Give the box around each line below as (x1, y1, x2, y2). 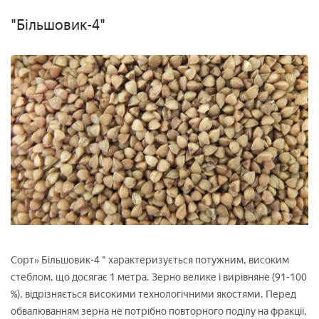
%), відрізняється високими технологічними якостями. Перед (11, 288, 296, 300)
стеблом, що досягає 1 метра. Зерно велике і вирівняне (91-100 (11, 271, 307, 283)
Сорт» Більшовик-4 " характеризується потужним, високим (11, 253, 289, 266)
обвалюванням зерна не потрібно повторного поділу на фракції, (11, 305, 307, 318)
